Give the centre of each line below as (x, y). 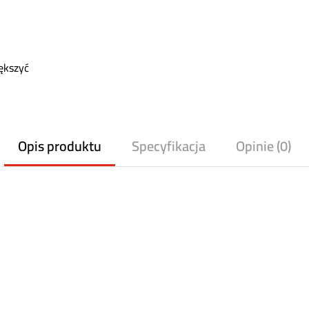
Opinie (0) (263, 146)
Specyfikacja (169, 146)
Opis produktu (60, 146)
